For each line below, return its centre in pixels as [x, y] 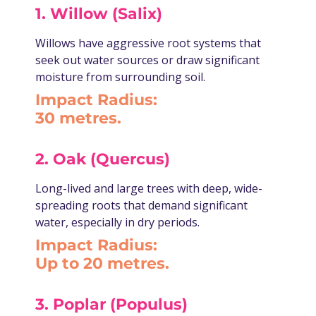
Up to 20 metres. [102, 264]
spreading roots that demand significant [141, 206]
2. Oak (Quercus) [103, 159]
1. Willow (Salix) [99, 14]
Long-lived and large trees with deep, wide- [149, 189]
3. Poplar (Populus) [111, 305]
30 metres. [78, 119]
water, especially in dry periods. [117, 223]
